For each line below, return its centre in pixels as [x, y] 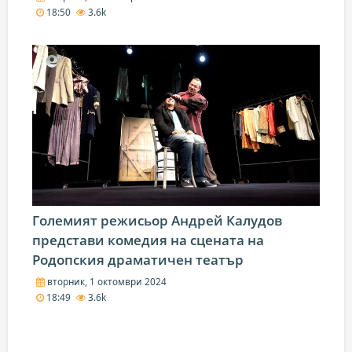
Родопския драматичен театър [138, 260]
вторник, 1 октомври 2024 [105, 282]
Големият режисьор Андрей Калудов [157, 221]
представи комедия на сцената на [148, 240]
